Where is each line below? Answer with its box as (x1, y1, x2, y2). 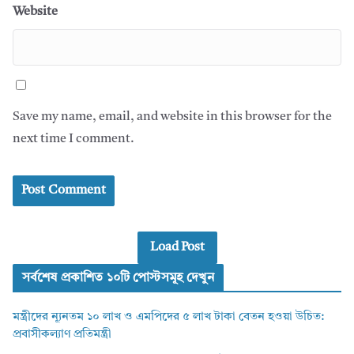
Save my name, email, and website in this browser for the (13, 110, 332, 123)
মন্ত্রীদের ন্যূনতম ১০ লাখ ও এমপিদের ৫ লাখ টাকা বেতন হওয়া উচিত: (13, 311, 324, 324)
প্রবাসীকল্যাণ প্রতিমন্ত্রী (13, 329, 111, 341)
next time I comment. (13, 132, 134, 145)
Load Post (149, 240, 205, 254)
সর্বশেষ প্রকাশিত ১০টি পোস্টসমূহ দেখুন (22, 272, 214, 285)
